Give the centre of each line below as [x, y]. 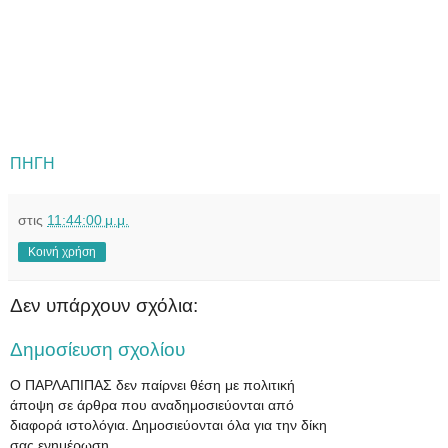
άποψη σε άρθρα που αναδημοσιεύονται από [152, 405]
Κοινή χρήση [62, 252]
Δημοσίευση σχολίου [97, 350]
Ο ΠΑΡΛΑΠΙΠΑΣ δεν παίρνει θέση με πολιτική [152, 385]
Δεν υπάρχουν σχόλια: [104, 306]
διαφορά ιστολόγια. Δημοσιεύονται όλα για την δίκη [168, 425]
